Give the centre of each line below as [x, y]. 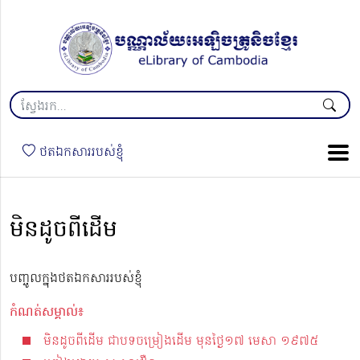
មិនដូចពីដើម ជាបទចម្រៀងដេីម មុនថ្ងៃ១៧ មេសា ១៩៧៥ [181, 342]
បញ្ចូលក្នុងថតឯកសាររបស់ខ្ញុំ [76, 279]
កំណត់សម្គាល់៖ [47, 313]
